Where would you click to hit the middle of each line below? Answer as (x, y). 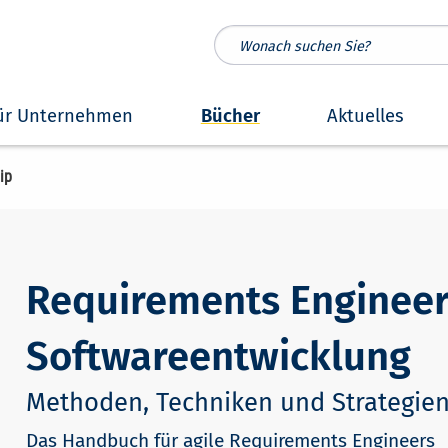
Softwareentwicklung (218, 357)
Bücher (230, 116)
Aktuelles (366, 116)
